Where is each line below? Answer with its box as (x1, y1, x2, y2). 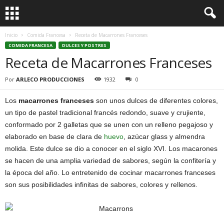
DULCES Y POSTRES (62, 42, 106, 48)
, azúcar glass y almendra (123, 132, 205, 140)
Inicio (5, 31, 17, 38)
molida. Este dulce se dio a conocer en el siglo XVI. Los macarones (5, 144, 217, 152)
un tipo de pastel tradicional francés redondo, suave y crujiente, (5, 108, 205, 116)
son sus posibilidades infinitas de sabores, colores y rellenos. (5, 180, 197, 188)
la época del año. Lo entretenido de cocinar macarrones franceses (5, 168, 215, 176)
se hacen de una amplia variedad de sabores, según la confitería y (5, 156, 216, 164)
